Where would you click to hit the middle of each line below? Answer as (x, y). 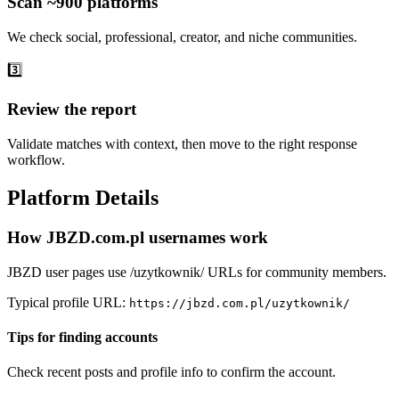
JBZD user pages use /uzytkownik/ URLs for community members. (197, 272)
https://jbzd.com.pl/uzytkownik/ (240, 303)
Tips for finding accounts (82, 337)
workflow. (36, 160)
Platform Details (83, 198)
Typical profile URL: (68, 302)
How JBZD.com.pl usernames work (138, 237)
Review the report (72, 110)
